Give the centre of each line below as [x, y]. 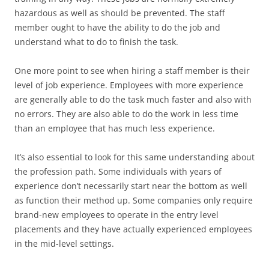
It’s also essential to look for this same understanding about [134, 157]
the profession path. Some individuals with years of [118, 171]
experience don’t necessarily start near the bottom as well [131, 186]
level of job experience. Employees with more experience [129, 85]
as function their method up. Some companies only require [134, 200]
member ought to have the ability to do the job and [117, 27]
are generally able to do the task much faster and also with [133, 99]
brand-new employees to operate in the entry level [116, 215]
